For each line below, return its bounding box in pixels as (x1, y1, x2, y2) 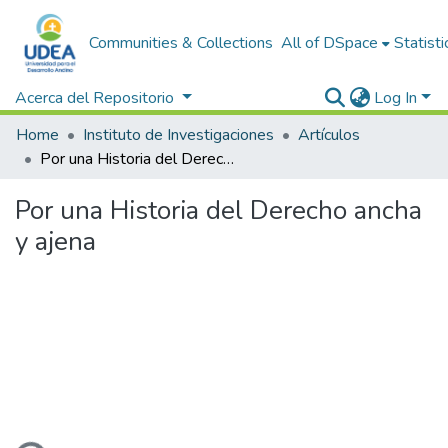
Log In (374, 87, 418, 109)
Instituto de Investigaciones (83, 124, 274, 146)
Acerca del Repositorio (15, 87, 178, 109)
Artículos (298, 124, 360, 146)
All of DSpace (281, 32, 379, 54)
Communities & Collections (89, 32, 274, 54)
